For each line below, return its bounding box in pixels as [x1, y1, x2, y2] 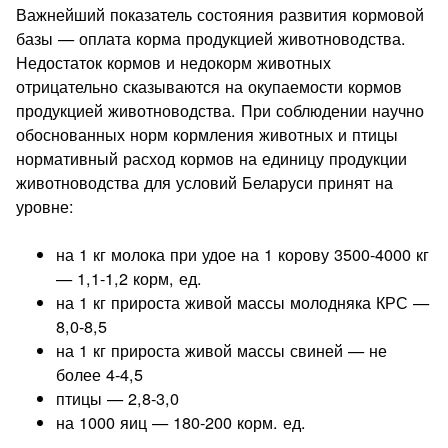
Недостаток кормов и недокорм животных [16, 50, 332, 75]
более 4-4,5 [56, 362, 144, 387]
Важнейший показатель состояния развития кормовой [16, 2, 425, 27]
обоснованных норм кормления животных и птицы [16, 122, 399, 147]
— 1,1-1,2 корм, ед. [56, 266, 203, 291]
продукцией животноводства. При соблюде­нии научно [16, 98, 425, 123]
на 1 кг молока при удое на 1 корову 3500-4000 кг [56, 242, 430, 267]
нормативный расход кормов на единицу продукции [16, 146, 408, 171]
